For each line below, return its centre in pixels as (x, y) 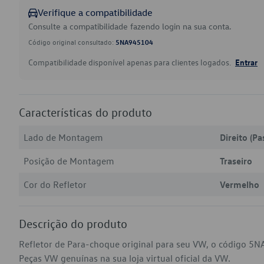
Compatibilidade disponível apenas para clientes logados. (131, 62)
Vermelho (240, 184)
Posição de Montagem (69, 161)
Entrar (246, 62)
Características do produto (85, 112)
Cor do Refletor (55, 184)
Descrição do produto (73, 223)
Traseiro (236, 161)
